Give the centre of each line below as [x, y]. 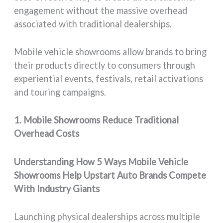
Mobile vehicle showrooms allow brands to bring [111, 52]
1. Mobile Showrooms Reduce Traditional [97, 120]
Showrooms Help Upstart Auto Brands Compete [110, 175]
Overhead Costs [47, 134]
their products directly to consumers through [105, 65]
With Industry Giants [57, 188]
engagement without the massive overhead [101, 11]
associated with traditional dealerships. [93, 24]
